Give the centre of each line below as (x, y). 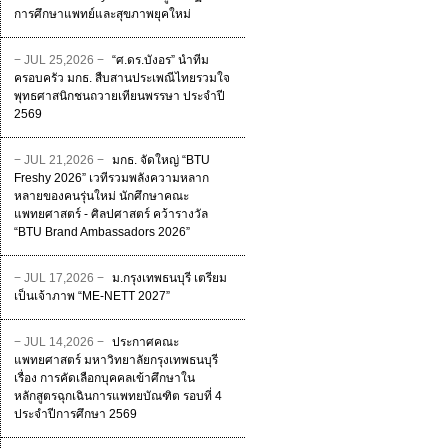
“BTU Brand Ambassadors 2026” (101, 232)
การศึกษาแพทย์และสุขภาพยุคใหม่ (102, 14)
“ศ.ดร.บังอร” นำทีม (160, 60)
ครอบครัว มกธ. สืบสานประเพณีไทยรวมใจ (121, 78)
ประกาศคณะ (145, 342)
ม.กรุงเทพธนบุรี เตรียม (169, 278)
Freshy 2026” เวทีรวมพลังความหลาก (111, 178)
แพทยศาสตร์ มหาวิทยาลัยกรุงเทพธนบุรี (115, 360)
